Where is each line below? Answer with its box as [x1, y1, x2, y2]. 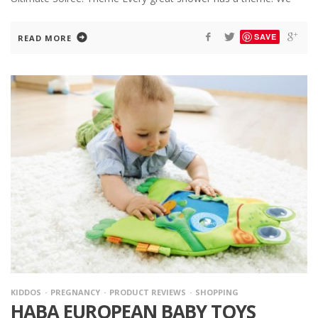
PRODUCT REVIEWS [109, 286, 186, 297]
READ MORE [18, 33, 72, 44]
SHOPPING [195, 286, 238, 297]
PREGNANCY [50, 286, 100, 297]
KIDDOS [11, 286, 41, 297]
